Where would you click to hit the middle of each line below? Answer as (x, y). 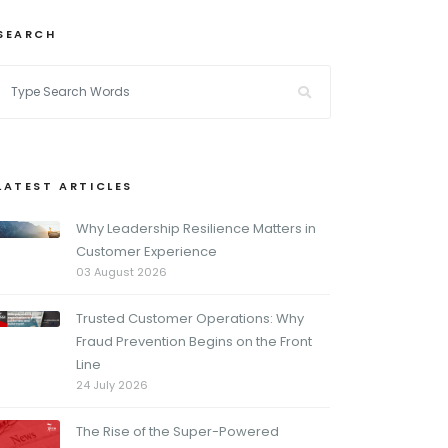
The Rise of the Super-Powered (177, 431)
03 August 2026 (121, 272)
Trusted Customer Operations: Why (190, 318)
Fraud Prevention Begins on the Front (194, 341)
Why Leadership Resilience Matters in (196, 228)
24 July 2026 (112, 385)
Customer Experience (146, 251)
